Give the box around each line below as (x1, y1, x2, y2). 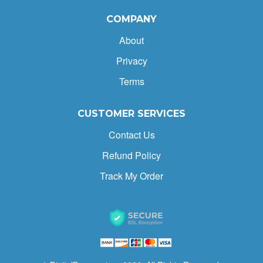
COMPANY (106, 14, 157, 25)
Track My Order (100, 169, 163, 183)
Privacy (116, 54, 147, 68)
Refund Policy (102, 149, 161, 162)
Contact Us (108, 128, 155, 141)
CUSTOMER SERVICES (77, 108, 186, 119)
